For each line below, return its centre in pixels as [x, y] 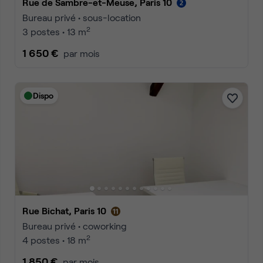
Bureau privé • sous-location [82, 17]
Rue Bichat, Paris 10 [68, 210]
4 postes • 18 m [54, 240]
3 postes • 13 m [54, 31]
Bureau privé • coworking [75, 226]
